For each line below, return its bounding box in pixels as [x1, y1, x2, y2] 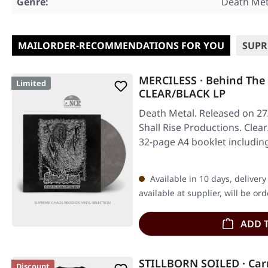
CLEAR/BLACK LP [139, 86, 226, 101]
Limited [16, 78, 46, 89]
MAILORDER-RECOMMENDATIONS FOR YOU [18, 39, 224, 53]
